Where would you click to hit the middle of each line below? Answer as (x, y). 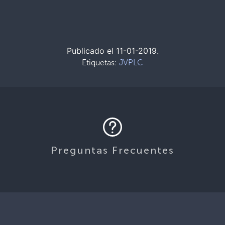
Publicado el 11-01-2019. (113, 51)
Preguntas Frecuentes (113, 150)
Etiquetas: (100, 63)
